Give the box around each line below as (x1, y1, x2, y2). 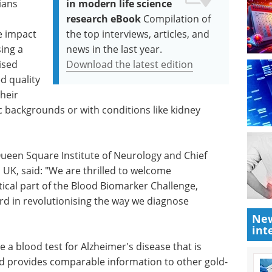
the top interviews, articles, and (66, 27, 210, 41)
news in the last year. (66, 42, 163, 56)
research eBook (66, 12, 141, 25)
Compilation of (143, 12, 211, 25)
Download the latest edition (66, 58, 194, 71)
